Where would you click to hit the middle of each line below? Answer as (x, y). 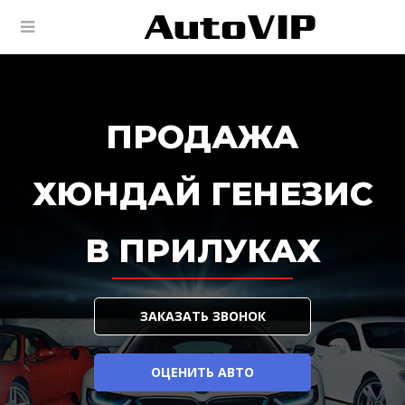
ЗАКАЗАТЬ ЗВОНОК (202, 316)
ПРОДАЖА (202, 137)
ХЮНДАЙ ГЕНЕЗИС (202, 193)
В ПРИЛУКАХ (202, 250)
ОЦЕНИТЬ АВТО (202, 372)
